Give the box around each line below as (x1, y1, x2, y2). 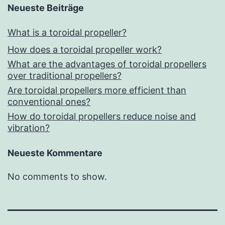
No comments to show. (8, 171, 107, 182)
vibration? (8, 123, 50, 134)
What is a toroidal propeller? (8, 27, 127, 38)
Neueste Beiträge (8, 3, 84, 14)
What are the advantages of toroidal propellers (8, 59, 206, 70)
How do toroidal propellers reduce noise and (8, 111, 196, 122)
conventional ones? (8, 96, 90, 107)
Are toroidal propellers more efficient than (8, 85, 186, 96)
